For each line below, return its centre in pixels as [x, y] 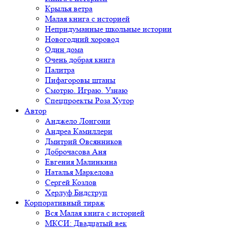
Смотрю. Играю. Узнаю [86, 90]
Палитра [60, 70]
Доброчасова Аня [76, 151]
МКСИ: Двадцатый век [86, 223]
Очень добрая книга [80, 59]
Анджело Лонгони [78, 121]
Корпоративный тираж [65, 202]
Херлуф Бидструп [76, 192]
